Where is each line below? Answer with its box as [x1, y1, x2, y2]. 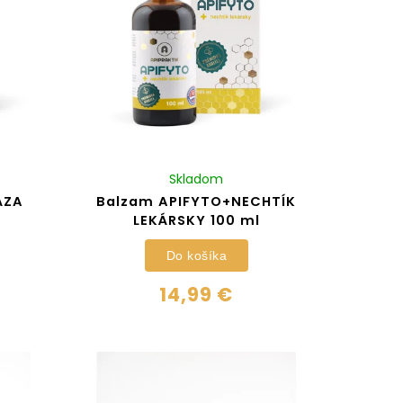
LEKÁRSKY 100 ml [132, 211, 260, 230]
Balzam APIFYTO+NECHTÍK [96, 193, 297, 211]
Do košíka [166, 247, 228, 263]
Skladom [169, 170, 224, 189]
